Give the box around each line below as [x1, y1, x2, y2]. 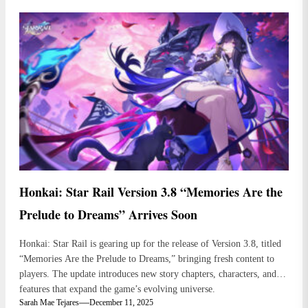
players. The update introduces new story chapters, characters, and [19, 269, 276, 280]
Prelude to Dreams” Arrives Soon [19, 206, 197, 224]
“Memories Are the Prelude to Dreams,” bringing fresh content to [19, 254, 274, 265]
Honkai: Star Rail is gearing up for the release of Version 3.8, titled [19, 239, 281, 250]
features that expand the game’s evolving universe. [19, 284, 215, 295]
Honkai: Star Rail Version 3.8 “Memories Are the [19, 183, 283, 201]
